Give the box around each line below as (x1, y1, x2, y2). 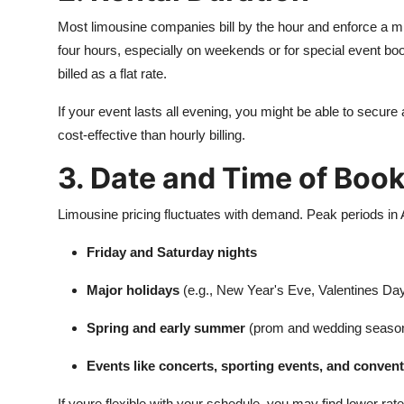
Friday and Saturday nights (87, 244, 257, 260)
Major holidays (87, 282, 179, 298)
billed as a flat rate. (58, 66, 167, 81)
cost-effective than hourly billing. (58, 127, 245, 142)
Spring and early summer (87, 320, 245, 335)
